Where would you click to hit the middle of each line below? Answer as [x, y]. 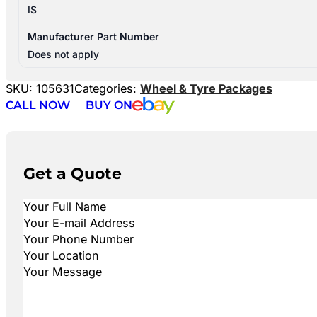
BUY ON [109, 105]
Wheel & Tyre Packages [206, 89]
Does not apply [64, 54]
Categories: [107, 89]
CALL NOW [38, 105]
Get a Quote [72, 173]
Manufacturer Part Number [94, 37]
